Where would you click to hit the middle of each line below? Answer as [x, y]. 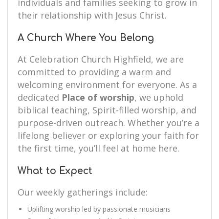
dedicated [40, 97]
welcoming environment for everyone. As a [107, 85]
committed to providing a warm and [94, 72]
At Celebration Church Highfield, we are [101, 59]
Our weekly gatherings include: [83, 192]
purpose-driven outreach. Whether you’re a [109, 123]
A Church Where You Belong [86, 38]
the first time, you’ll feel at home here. [99, 148]
